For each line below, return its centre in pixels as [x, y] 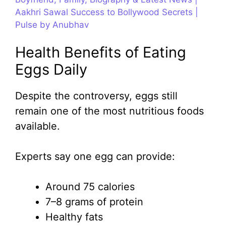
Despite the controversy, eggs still [96, 96]
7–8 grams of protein [94, 202]
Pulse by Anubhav [52, 24]
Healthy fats [74, 217]
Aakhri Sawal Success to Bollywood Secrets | [107, 12]
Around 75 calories [90, 187]
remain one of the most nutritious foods [109, 111]
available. [38, 126]
